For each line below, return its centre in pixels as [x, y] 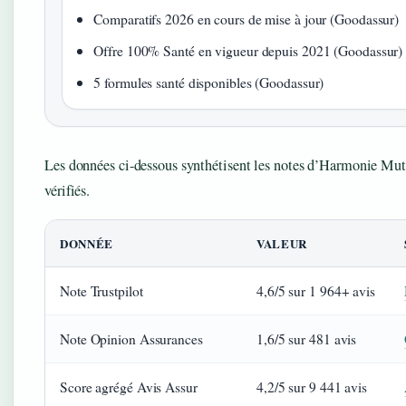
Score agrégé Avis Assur [129, 387]
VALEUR [282, 243]
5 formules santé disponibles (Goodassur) [209, 82]
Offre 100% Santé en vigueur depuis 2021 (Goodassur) [248, 50]
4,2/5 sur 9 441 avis [312, 387]
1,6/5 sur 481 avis [307, 338]
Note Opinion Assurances [131, 338]
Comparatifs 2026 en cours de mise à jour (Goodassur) [246, 18]
